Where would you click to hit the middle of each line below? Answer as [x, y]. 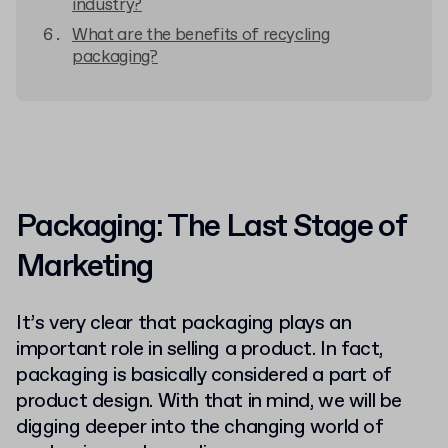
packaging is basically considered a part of [203, 375]
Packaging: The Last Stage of [211, 227]
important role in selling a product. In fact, [200, 349]
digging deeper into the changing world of [199, 427]
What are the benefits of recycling [201, 35]
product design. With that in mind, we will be [209, 401]
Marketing [84, 267]
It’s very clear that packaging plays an [184, 323]
